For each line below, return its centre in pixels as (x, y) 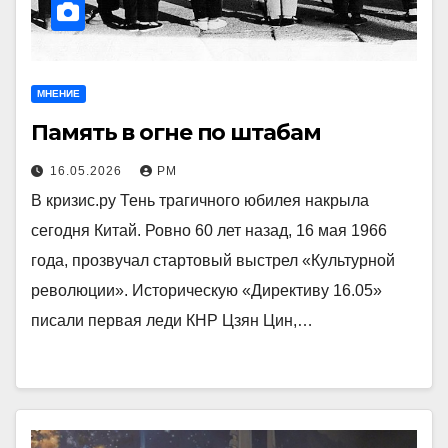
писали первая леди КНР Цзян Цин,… (172, 320)
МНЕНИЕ (58, 93)
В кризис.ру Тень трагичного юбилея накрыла (200, 200)
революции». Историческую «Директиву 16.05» (206, 290)
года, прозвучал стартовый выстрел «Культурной (213, 260)
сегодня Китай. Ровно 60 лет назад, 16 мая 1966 (209, 230)
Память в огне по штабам (176, 132)
